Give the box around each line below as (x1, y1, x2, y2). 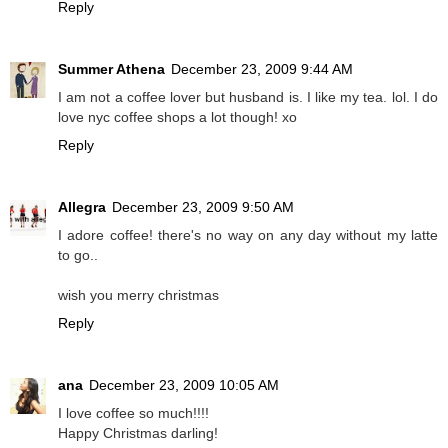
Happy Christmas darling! (58, 425, 218, 442)
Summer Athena (58, 61, 165, 78)
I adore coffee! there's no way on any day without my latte (58, 227, 438, 244)
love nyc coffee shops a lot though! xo (58, 109, 297, 126)
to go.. (58, 247, 98, 264)
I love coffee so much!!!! (58, 405, 209, 422)
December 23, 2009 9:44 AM (171, 61, 353, 78)
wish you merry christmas (58, 287, 219, 304)
